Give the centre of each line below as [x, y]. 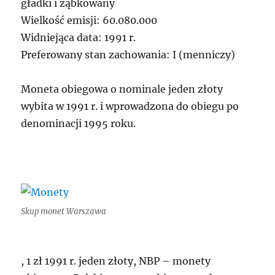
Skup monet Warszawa [64, 211]
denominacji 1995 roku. [79, 123]
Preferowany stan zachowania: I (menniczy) [128, 54]
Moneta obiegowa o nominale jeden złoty [122, 89]
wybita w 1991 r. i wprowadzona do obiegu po [130, 106]
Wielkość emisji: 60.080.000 [89, 20]
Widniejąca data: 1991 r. [79, 37]
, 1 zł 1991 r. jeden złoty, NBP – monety [116, 261]
